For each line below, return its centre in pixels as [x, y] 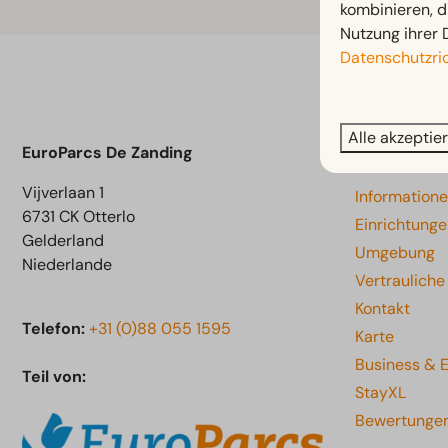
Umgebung [395, 253]
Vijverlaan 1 [63, 193]
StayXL [380, 393]
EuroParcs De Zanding [107, 153]
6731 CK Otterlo [78, 217]
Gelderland [63, 241]
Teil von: [54, 377]
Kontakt [382, 309]
